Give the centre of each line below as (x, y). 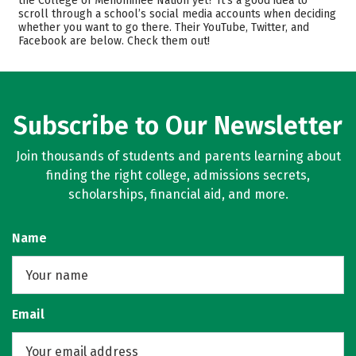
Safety (230, 15)
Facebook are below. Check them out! (114, 41)
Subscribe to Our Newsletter (178, 126)
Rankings (62, 47)
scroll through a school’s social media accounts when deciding (177, 14)
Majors (62, 15)
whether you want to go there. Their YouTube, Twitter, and (164, 27)
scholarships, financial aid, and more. (178, 194)
